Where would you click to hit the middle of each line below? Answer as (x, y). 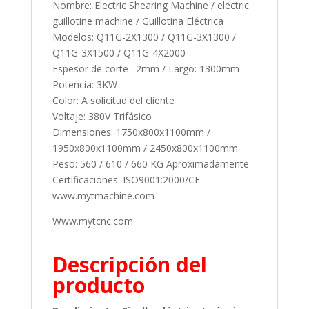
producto (98, 286)
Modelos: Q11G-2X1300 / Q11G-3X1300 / (144, 37)
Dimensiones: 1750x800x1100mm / (131, 132)
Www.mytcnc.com (92, 221)
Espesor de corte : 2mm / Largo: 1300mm (146, 69)
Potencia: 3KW (84, 85)
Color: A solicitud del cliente (113, 101)
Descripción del (129, 265)
